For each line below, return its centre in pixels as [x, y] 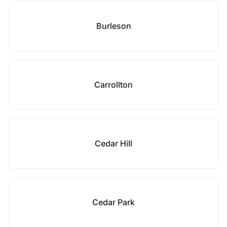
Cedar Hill [113, 143]
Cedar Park [113, 202]
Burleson [113, 26]
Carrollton [113, 85]
